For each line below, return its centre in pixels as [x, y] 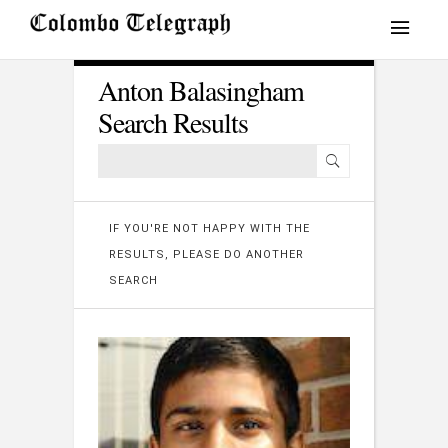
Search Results [173, 122]
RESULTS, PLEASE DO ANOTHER [206, 254]
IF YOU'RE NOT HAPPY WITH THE [209, 228]
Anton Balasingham [201, 90]
